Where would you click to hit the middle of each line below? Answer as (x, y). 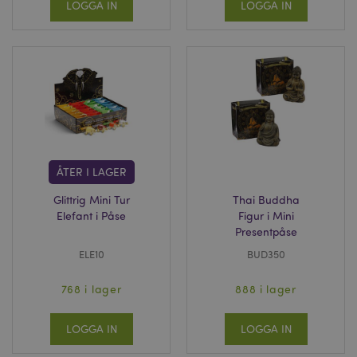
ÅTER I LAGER (91, 172)
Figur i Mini (266, 216)
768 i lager (91, 289)
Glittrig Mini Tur (91, 200)
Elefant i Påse (91, 216)
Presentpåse (266, 231)
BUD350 (266, 254)
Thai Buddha (266, 200)
